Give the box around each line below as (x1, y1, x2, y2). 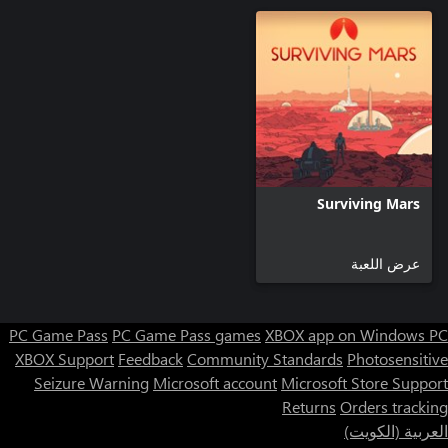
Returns (282, 395, 336, 417)
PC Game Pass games (112, 323, 261, 345)
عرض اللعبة (351, 253, 420, 273)
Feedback (118, 347, 183, 369)
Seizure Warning (34, 371, 149, 393)
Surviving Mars (317, 193, 420, 213)
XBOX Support (15, 347, 114, 369)
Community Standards (187, 347, 343, 369)
